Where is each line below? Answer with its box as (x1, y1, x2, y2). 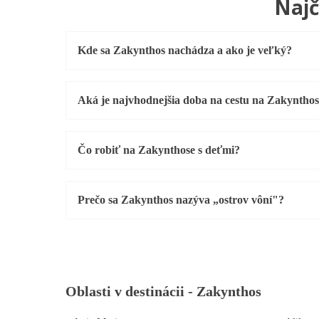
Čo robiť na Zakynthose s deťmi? (78, 144, 240, 157)
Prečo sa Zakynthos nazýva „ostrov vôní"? (78, 194, 284, 206)
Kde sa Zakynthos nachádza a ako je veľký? (78, 44, 292, 57)
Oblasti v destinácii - (66, 283, 197, 300)
